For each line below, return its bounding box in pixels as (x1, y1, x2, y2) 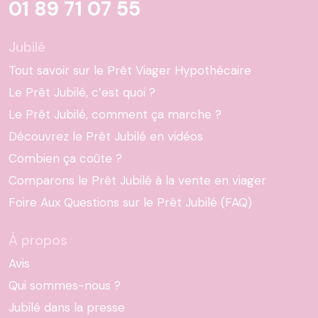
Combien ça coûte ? (9, 150, 122, 166)
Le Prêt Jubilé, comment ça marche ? (9, 106, 221, 122)
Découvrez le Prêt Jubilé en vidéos (9, 128, 203, 144)
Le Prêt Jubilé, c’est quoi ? (9, 84, 155, 100)
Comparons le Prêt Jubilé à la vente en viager (9, 172, 266, 188)
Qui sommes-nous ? (9, 277, 121, 293)
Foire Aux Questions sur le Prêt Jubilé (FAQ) (9, 194, 252, 210)
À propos (9, 231, 67, 249)
